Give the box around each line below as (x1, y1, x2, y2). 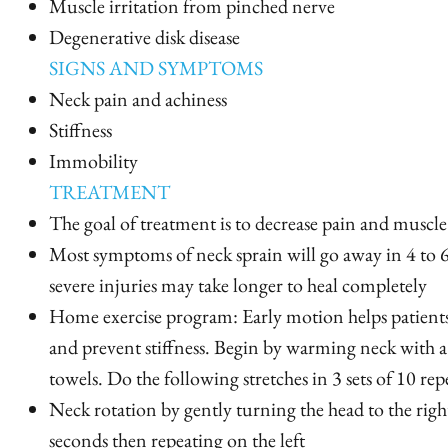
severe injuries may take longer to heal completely (49, 272, 427, 298)
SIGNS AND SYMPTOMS (49, 55, 263, 81)
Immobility (49, 148, 138, 174)
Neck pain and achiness (49, 86, 227, 112)
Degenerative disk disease (49, 24, 240, 50)
